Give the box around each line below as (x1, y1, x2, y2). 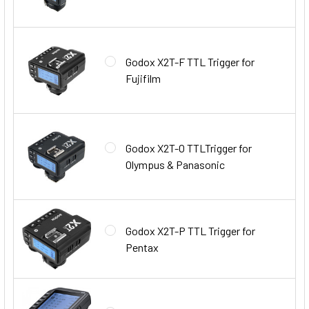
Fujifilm (126, 71, 161, 85)
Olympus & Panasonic (126, 157, 225, 171)
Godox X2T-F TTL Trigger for (126, 54, 255, 68)
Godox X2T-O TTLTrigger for (126, 141, 252, 154)
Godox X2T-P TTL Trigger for (126, 223, 255, 237)
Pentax (126, 240, 159, 254)
